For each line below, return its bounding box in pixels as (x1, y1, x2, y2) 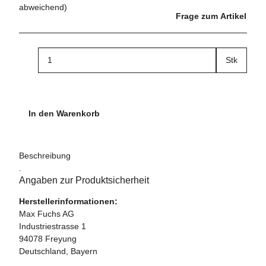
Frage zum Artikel (176, 11, 246, 21)
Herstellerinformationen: (19, 196, 118, 206)
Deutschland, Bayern (19, 246, 97, 256)
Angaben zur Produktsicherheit (19, 175, 149, 185)
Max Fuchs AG (19, 208, 74, 218)
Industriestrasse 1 (19, 221, 86, 231)
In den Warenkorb (28, 109, 102, 119)
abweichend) (19, 2, 67, 12)
